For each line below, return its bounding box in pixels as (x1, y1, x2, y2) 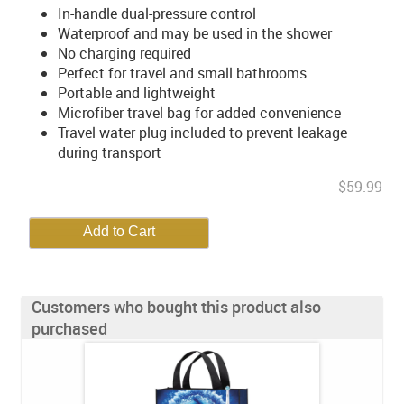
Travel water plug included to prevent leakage (58, 123, 347, 142)
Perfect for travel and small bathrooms (58, 63, 307, 83)
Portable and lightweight (58, 83, 216, 103)
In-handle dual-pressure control (58, 4, 256, 23)
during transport (58, 142, 161, 162)
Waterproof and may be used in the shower (58, 23, 332, 43)
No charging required (58, 43, 191, 63)
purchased (32, 317, 107, 339)
